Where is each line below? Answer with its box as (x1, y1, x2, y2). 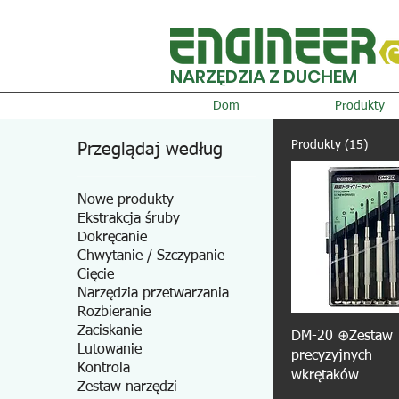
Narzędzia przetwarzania (77, 287, 230, 301)
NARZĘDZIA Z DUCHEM (170, 64, 357, 89)
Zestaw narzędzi (77, 380, 178, 395)
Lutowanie (77, 343, 142, 357)
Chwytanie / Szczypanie (77, 249, 225, 264)
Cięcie (77, 268, 115, 282)
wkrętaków (291, 368, 360, 383)
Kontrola (77, 362, 131, 376)
